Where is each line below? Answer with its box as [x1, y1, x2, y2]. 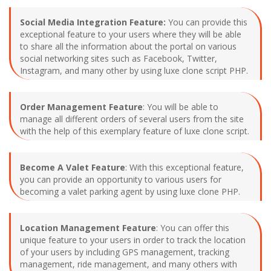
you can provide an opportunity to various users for [20, 173, 221, 185]
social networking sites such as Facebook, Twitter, [20, 52, 217, 64]
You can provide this [166, 16, 247, 28]
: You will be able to [143, 100, 218, 113]
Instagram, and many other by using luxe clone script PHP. [20, 64, 248, 76]
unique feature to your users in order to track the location [20, 233, 246, 246]
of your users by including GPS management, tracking [20, 246, 229, 258]
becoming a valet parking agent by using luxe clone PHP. [20, 185, 240, 197]
